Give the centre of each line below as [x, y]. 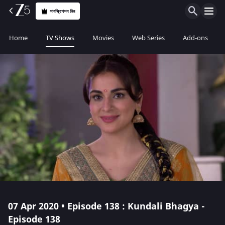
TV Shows [60, 38]
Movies [103, 38]
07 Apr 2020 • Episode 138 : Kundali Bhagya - [106, 206]
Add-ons [195, 38]
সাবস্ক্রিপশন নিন [63, 11]
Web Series [148, 38]
